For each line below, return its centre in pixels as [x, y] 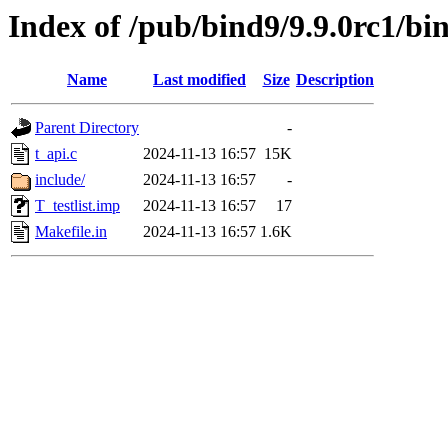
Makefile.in [71, 232]
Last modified [199, 80]
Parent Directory [87, 128]
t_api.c [56, 154]
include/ [60, 180]
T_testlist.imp [77, 206]
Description [335, 80]
